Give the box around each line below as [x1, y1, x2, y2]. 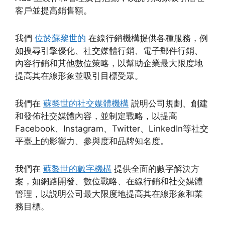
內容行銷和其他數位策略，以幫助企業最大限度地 [15, 58, 203, 69]
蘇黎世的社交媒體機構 [43, 98, 129, 109]
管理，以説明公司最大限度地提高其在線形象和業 [15, 189, 203, 199]
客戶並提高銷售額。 [15, 6, 92, 16]
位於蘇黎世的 [35, 33, 86, 44]
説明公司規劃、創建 [129, 98, 208, 109]
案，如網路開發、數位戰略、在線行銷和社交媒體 [15, 176, 203, 187]
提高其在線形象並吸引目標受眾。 [15, 71, 143, 81]
